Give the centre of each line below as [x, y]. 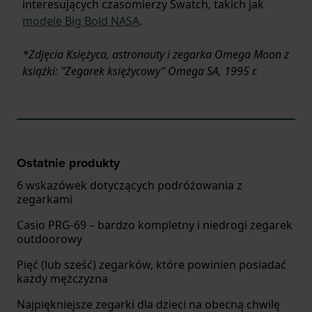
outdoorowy [49, 239]
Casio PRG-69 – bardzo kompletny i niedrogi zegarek [155, 225]
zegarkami [45, 200]
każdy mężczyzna [62, 279]
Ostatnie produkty [68, 163]
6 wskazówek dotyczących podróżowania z [130, 186]
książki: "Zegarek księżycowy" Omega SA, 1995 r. [140, 71]
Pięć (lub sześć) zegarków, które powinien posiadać [151, 265]
